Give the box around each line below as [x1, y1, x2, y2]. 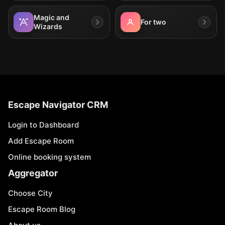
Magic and [34, 13, 69, 22]
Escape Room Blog [8, 204, 75, 214]
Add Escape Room [8, 136, 74, 146]
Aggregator [8, 168, 58, 178]
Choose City [8, 188, 53, 198]
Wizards [34, 22, 62, 31]
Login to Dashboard [8, 120, 79, 130]
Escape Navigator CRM [8, 99, 108, 110]
